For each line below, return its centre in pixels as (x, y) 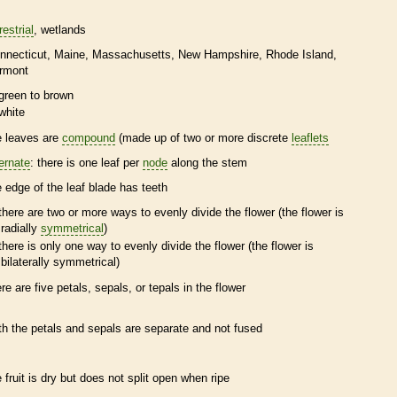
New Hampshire (218, 54)
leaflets (310, 138)
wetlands (63, 29)
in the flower (213, 287)
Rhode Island (300, 54)
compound (89, 138)
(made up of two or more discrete (203, 138)
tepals (164, 287)
